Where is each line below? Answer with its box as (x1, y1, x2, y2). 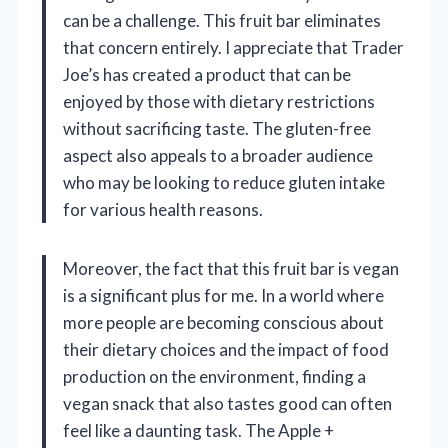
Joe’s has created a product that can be (63, 64, 351, 86)
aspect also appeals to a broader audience (63, 145, 373, 167)
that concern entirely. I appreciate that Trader (63, 37, 404, 59)
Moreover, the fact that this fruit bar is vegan (63, 258, 399, 280)
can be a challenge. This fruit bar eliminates (63, 10, 381, 32)
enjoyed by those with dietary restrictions (63, 91, 375, 113)
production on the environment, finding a (63, 366, 366, 388)
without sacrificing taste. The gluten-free (63, 118, 371, 140)
